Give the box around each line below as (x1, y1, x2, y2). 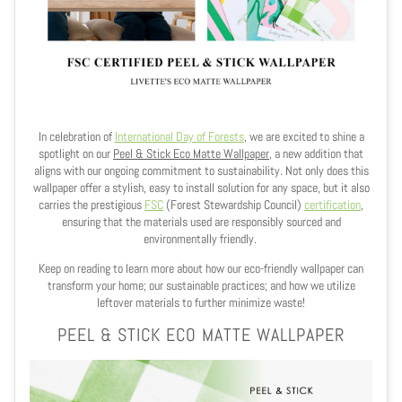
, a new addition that (269, 145, 363, 162)
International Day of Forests (114, 128, 244, 145)
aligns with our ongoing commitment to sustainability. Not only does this (33, 162, 369, 179)
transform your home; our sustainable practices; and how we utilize (47, 277, 355, 294)
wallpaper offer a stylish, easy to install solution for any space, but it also (32, 179, 370, 197)
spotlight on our (39, 145, 113, 162)
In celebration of (38, 128, 115, 145)
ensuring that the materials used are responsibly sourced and (61, 214, 341, 231)
